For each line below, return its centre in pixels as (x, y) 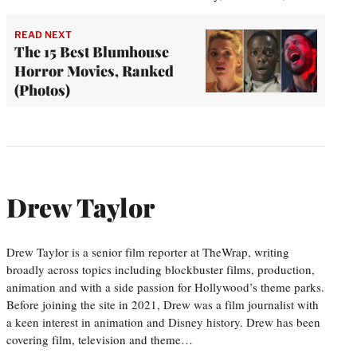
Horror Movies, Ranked (94, 71)
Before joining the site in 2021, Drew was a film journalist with (163, 304)
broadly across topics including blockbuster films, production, (161, 269)
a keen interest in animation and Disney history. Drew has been (163, 322)
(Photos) (42, 90)
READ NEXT (43, 34)
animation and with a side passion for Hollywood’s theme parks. (165, 286)
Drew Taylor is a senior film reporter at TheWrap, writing (148, 251)
